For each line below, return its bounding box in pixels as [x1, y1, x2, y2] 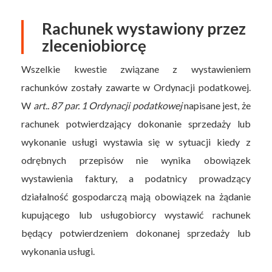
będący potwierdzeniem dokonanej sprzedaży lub [21, 226, 251, 239]
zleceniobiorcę [42, 35, 147, 55]
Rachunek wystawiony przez [42, 18, 246, 38]
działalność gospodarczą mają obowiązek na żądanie [21, 190, 251, 202]
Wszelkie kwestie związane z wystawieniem [21, 63, 251, 75]
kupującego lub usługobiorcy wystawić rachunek [21, 208, 251, 220]
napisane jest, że [182, 99, 251, 111]
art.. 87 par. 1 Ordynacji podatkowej [33, 99, 182, 111]
